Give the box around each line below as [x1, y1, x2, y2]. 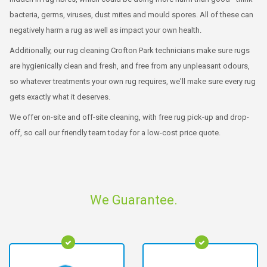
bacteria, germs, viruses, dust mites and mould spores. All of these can [10, 10, 253, 19]
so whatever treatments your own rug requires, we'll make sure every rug [10, 76, 256, 86]
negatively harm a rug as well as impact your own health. [10, 25, 201, 35]
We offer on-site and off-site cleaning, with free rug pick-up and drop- [10, 112, 249, 122]
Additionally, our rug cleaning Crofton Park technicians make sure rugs [10, 45, 250, 55]
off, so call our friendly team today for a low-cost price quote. [10, 128, 221, 137]
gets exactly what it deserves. [10, 92, 110, 101]
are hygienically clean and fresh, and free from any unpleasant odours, [10, 61, 250, 70]
